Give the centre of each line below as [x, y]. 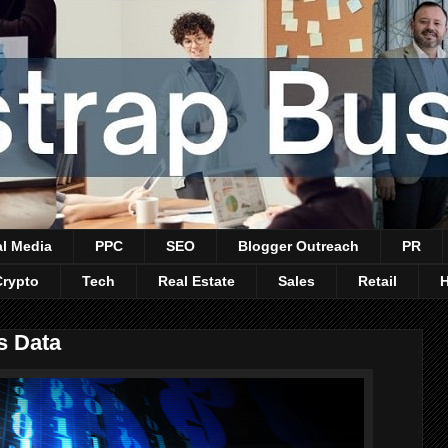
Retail [377, 281]
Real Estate [196, 281]
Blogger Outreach [298, 246]
